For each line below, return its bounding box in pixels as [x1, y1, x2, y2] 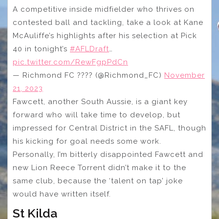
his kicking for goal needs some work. [13, 137, 161, 146]
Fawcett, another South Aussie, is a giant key [13, 97, 188, 107]
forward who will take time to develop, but [13, 110, 180, 120]
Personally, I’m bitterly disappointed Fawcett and [13, 150, 203, 159]
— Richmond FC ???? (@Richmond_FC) [13, 71, 164, 80]
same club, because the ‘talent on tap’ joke [13, 176, 183, 186]
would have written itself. [13, 190, 111, 199]
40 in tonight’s [13, 44, 70, 54]
